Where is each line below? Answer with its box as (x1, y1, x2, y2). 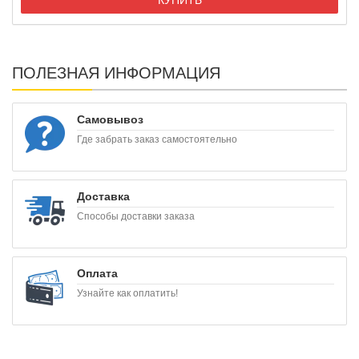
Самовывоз (77, 113, 143, 127)
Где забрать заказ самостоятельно (77, 134, 237, 146)
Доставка (77, 190, 130, 204)
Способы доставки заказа (77, 211, 195, 223)
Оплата (77, 267, 118, 280)
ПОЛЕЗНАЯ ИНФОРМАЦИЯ (12, 64, 220, 83)
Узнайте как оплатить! (77, 288, 178, 300)
